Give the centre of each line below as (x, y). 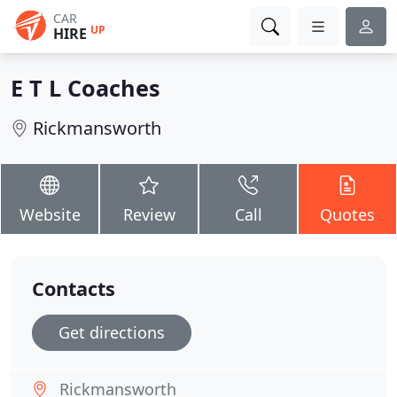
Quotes (347, 214)
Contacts (74, 288)
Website (50, 214)
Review (149, 214)
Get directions (112, 332)
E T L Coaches (86, 88)
